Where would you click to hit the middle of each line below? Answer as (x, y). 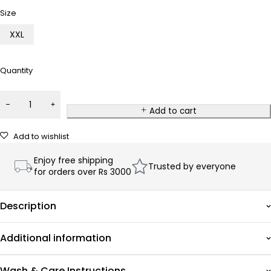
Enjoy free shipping (73, 160)
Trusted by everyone (192, 166)
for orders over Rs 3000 (83, 172)
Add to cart (173, 111)
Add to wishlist (41, 136)
